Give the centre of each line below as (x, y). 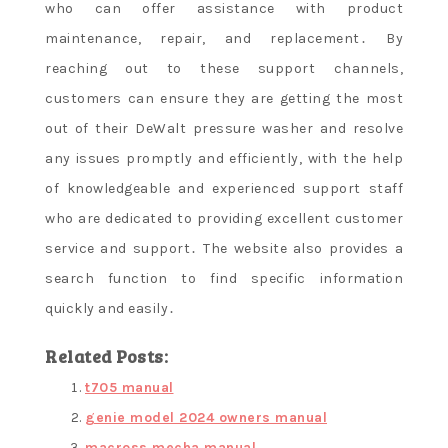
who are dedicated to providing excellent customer (224, 219)
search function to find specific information (224, 279)
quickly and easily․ (110, 309)
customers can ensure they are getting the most (224, 99)
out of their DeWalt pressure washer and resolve (224, 129)
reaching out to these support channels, (224, 69)
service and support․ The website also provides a (224, 249)
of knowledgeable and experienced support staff (224, 189)
